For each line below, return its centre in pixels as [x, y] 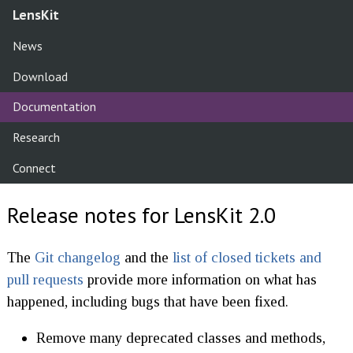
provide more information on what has [200, 279]
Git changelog [77, 257]
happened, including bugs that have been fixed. [147, 301]
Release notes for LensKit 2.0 [141, 214]
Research [36, 137]
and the [146, 257]
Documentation [54, 107]
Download [40, 76]
